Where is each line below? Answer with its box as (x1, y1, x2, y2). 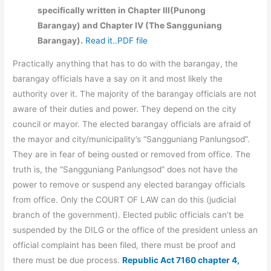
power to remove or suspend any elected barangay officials (13, 180, 246, 190)
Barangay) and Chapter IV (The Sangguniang (38, 20, 223, 30)
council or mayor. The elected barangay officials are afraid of (13, 119, 252, 129)
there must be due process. (13, 255, 123, 266)
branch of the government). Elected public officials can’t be (13, 210, 244, 220)
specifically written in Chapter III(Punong (38, 5, 206, 15)
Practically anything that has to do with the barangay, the (13, 59, 238, 69)
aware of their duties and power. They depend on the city (13, 104, 237, 114)
